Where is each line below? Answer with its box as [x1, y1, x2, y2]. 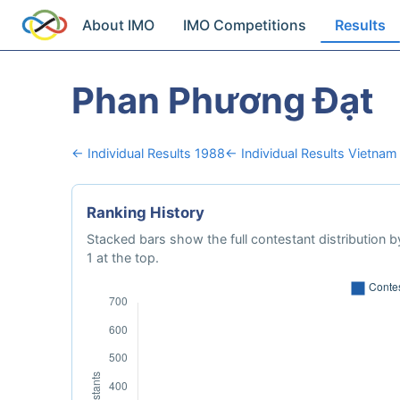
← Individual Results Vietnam [225, 146, 397, 161]
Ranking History [87, 204, 204, 221]
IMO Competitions [183, 16, 307, 34]
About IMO [82, 16, 155, 34]
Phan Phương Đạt [71, 79, 374, 122]
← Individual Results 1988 [71, 146, 225, 161]
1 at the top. [87, 250, 159, 265]
